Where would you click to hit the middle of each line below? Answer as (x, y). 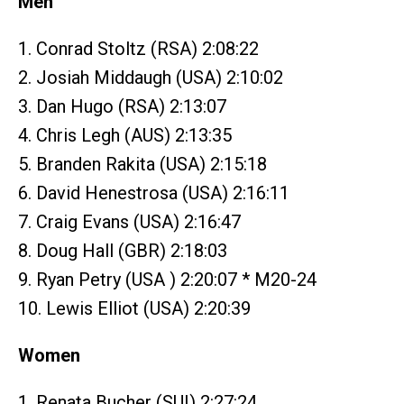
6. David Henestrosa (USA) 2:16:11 (154, 193)
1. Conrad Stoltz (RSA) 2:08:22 (138, 48)
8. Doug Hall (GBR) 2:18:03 (123, 250)
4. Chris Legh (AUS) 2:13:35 (125, 135)
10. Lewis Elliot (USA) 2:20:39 (134, 308)
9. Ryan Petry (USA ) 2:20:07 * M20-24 (167, 279)
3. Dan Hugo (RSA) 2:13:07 (122, 106)
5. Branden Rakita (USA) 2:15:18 (142, 164)
